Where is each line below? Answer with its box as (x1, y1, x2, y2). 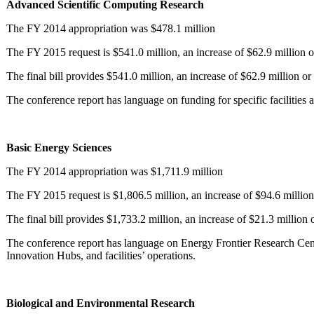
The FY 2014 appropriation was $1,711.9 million (6, 165, 223, 177)
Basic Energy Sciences (6, 141, 111, 153)
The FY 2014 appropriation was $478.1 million (6, 22, 215, 34)
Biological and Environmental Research (6, 296, 195, 309)
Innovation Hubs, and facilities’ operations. (6, 249, 196, 261)
